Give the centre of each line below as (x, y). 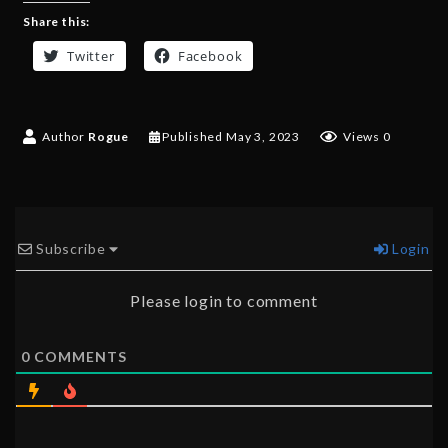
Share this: (57, 22)
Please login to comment (224, 301)
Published (192, 137)
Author (63, 137)
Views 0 (365, 137)
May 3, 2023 (263, 137)
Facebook (210, 56)
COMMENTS (79, 357)
